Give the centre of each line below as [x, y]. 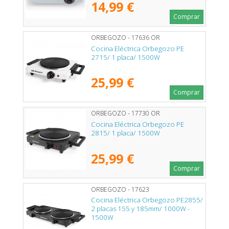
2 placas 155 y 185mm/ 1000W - [140, 209]
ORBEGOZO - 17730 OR [125, 113]
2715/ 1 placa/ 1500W [125, 57]
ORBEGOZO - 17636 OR [125, 37]
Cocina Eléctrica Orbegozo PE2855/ [147, 200]
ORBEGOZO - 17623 [120, 189]
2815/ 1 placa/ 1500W [125, 133]
